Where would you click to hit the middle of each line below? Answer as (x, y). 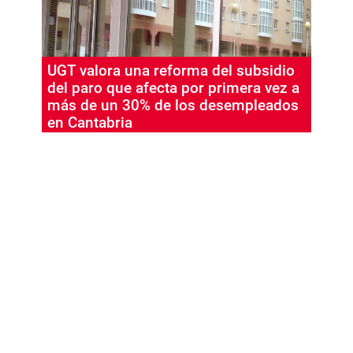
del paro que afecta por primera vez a (174, 88)
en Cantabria (96, 123)
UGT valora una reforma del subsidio (171, 71)
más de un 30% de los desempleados (173, 105)
